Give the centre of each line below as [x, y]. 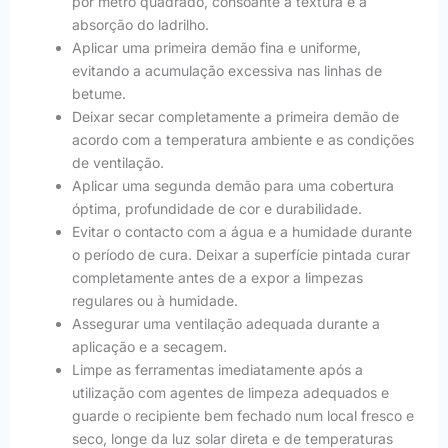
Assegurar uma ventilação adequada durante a [226, 324]
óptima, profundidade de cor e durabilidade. [217, 209]
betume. [99, 94]
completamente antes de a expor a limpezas [217, 278]
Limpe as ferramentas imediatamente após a [217, 370]
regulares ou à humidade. [155, 301]
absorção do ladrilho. [140, 25]
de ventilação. [118, 163]
